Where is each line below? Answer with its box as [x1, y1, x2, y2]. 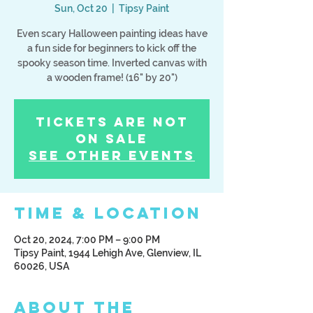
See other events [29, 147, 195, 163]
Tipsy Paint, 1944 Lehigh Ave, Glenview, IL [14, 247, 201, 259]
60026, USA [14, 261, 69, 272]
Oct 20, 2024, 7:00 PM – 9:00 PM [14, 234, 160, 245]
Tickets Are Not [35, 114, 189, 130]
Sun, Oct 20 [54, 3, 108, 14]
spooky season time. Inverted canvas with [17, 57, 207, 68]
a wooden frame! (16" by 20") [46, 72, 177, 83]
